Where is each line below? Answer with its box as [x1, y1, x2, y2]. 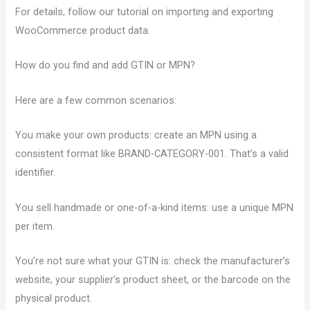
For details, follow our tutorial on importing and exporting [15, 6, 274, 19]
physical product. [15, 291, 93, 304]
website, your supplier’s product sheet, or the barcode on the [15, 273, 291, 286]
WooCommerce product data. [15, 24, 151, 37]
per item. [15, 219, 55, 232]
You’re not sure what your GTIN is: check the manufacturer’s [15, 254, 291, 267]
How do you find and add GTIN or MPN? [15, 59, 196, 72]
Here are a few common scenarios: [15, 93, 177, 107]
